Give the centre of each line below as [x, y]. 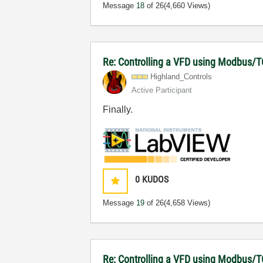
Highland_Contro [178, 76]
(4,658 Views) [187, 203]
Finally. [119, 109]
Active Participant [162, 90]
